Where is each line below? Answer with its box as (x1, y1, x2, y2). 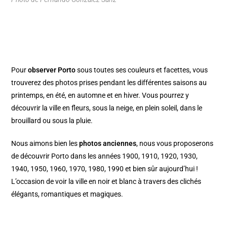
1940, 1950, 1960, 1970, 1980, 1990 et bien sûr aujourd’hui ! (11, 164, 199, 173)
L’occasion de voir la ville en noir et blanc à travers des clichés (11, 177, 202, 185)
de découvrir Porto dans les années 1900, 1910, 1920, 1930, (11, 152, 198, 160)
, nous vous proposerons (136, 139, 214, 147)
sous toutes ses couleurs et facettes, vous (75, 65, 208, 74)
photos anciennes (79, 139, 137, 147)
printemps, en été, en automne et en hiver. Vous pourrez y (11, 91, 190, 99)
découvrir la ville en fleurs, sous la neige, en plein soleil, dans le (11, 103, 203, 112)
